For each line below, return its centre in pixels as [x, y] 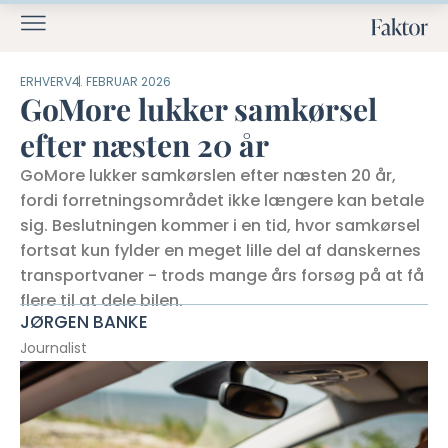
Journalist [53, 348]
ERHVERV [46, 81]
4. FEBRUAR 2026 [121, 81]
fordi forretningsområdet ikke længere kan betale [222, 200]
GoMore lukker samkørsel [198, 109]
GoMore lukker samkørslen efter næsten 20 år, [208, 175]
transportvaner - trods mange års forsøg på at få [222, 275]
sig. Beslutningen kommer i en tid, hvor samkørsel [220, 225]
